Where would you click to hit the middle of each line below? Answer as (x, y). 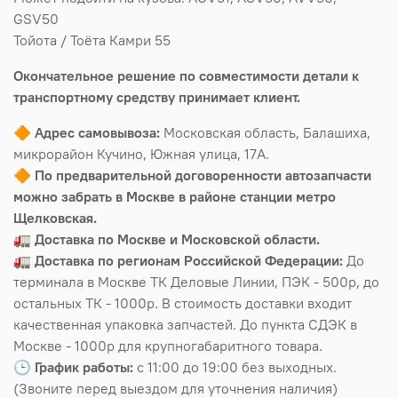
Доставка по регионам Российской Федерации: (189, 260)
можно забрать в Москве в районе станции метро (175, 196)
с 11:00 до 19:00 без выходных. (235, 366)
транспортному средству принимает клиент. (157, 96)
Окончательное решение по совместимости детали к (186, 75)
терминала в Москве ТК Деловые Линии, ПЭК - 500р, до (196, 281)
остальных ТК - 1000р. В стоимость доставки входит (183, 302)
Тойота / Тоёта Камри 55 (92, 40)
